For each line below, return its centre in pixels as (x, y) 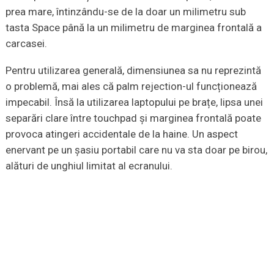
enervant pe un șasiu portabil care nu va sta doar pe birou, (136, 150)
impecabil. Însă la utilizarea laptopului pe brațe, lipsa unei (134, 102)
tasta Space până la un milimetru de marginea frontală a (133, 28)
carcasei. (26, 44)
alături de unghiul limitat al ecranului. (89, 166)
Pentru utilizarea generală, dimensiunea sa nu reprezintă (133, 71)
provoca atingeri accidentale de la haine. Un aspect (121, 134)
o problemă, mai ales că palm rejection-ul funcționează (131, 87)
